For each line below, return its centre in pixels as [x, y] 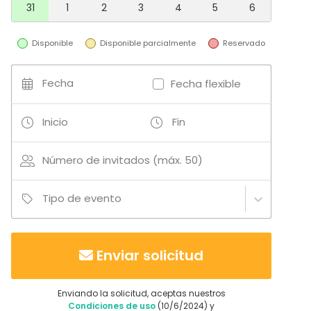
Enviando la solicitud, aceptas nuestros [141, 293]
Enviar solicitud [150, 255]
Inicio [55, 121]
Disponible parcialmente [148, 43]
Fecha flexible [205, 84]
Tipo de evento [82, 198]
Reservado [244, 43]
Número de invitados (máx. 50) [123, 160]
